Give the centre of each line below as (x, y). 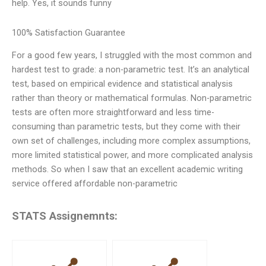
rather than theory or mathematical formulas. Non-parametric (132, 98)
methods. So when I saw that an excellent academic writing (127, 170)
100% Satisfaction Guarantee (69, 32)
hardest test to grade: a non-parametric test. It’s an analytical (131, 70)
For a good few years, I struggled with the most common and (132, 56)
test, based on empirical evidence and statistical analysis (122, 84)
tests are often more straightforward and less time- (113, 113)
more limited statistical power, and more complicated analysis (132, 155)
